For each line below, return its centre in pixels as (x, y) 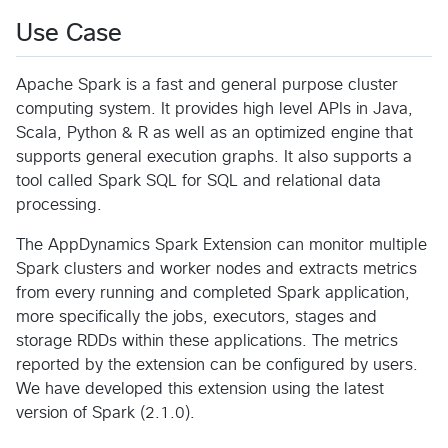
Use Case (69, 34)
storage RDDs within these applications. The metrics (207, 341)
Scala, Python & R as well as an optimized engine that (214, 133)
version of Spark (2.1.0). (105, 413)
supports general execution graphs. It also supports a (214, 157)
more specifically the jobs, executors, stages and (196, 317)
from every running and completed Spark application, (213, 293)
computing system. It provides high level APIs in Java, (214, 109)
